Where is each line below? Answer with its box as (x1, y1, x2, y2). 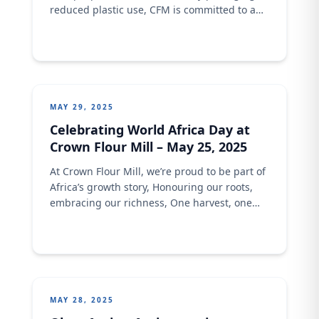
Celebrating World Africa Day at (49, 121, 250, 138)
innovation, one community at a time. (49, 211, 228, 225)
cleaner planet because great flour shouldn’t (49, 19, 262, 32)
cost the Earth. (49, 34, 119, 48)
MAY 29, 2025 (49, 102, 114, 112)
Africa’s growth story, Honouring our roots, (49, 180, 253, 194)
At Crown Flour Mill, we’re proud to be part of (49, 164, 266, 178)
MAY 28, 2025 (49, 295, 114, 305)
